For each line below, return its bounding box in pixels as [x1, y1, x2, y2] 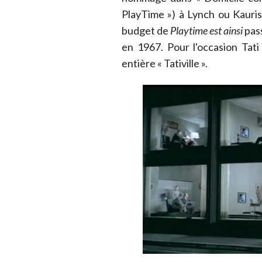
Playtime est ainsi [170, 24, 243, 37]
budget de [122, 24, 170, 37]
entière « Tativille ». [122, 57, 208, 70]
